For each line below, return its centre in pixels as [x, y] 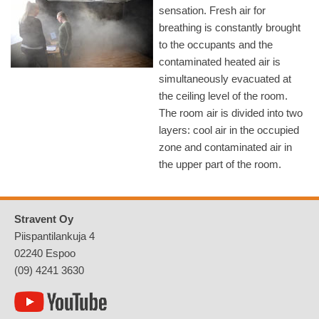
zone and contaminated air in [225, 147]
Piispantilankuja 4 [54, 236]
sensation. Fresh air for [212, 10]
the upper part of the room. [220, 164]
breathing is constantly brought [230, 27]
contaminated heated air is [220, 62]
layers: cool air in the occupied [229, 130]
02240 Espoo [45, 253]
